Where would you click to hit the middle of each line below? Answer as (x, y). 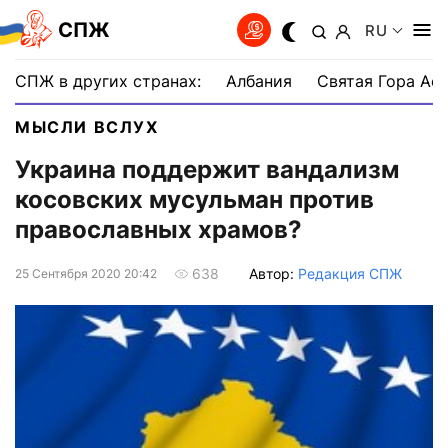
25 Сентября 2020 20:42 (86, 273)
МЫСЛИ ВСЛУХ (87, 127)
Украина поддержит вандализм (207, 170)
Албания (259, 81)
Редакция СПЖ (350, 273)
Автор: (273, 273)
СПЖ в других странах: (108, 81)
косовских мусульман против (194, 200)
